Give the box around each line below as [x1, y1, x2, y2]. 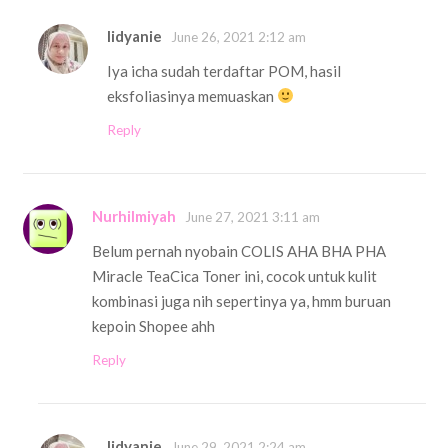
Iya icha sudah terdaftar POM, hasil [107, 61, 341, 80]
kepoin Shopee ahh [92, 316, 215, 335]
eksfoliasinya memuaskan [107, 86, 277, 105]
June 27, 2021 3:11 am [185, 208, 320, 225]
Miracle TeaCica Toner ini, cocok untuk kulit [92, 266, 377, 285]
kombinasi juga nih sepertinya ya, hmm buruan [92, 291, 391, 310]
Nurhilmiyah [92, 206, 176, 225]
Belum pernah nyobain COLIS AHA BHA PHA [92, 241, 386, 260]
